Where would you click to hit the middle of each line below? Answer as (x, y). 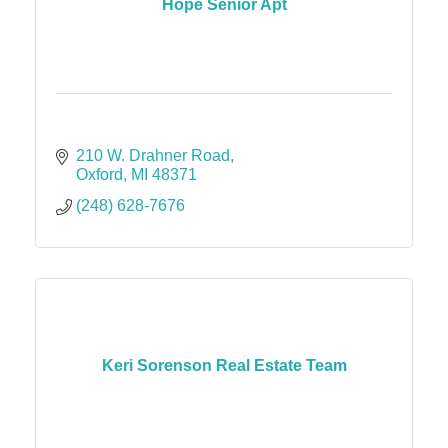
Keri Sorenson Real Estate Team (224, 366)
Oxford (99, 174)
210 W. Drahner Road (153, 155)
